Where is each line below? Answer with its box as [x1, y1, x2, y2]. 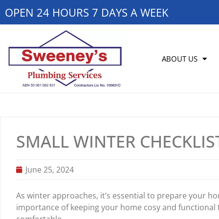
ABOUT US [161, 54, 197, 64]
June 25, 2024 [25, 164, 74, 175]
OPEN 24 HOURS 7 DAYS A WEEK [5, 5, 168, 20]
